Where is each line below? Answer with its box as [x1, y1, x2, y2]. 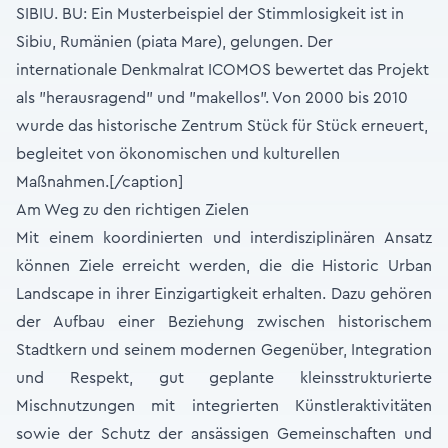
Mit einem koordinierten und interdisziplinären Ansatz [16, 230, 432, 246]
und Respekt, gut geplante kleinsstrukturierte [16, 370, 432, 386]
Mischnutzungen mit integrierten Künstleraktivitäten [16, 398, 432, 414]
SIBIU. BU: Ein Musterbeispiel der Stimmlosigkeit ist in [16, 6, 404, 22]
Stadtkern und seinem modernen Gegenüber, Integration [16, 342, 432, 358]
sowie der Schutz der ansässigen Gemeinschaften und [16, 426, 432, 442]
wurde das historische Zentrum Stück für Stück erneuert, [16, 118, 428, 134]
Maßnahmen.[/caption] [16, 174, 183, 190]
